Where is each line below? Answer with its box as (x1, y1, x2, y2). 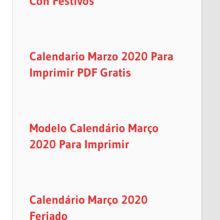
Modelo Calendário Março (29, 120, 159, 135)
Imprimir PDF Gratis (29, 65, 131, 80)
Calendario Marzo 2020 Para (29, 49, 173, 63)
